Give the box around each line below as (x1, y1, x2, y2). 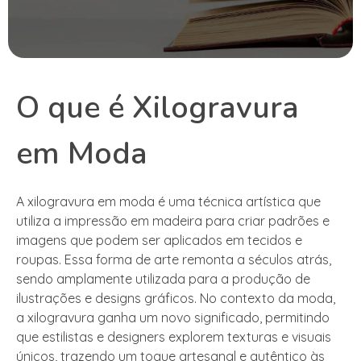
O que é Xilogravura (16, 87, 299, 129)
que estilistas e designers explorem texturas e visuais (16, 329, 331, 346)
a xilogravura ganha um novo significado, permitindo (16, 309, 330, 326)
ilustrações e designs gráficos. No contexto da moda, (16, 290, 335, 307)
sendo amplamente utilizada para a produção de (16, 271, 310, 288)
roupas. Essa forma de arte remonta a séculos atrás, (16, 251, 331, 268)
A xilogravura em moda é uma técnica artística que (16, 193, 321, 210)
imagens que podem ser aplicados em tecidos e (16, 232, 302, 249)
